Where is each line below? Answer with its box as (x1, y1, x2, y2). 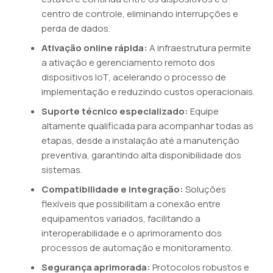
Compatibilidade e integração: (41, 183, 183, 196)
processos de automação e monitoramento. (41, 241, 233, 254)
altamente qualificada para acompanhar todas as (41, 119, 253, 132)
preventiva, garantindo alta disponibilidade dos (41, 149, 241, 161)
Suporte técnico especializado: (41, 105, 188, 118)
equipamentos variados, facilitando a (41, 212, 200, 225)
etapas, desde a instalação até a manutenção (41, 134, 239, 147)
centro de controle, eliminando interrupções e (41, 7, 238, 20)
